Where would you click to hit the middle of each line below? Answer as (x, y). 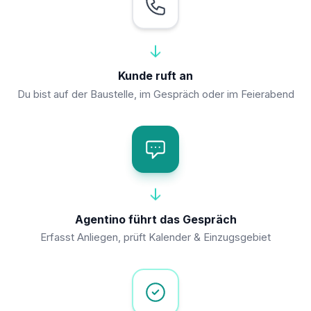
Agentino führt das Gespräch (155, 219)
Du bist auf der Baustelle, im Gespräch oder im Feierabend (155, 94)
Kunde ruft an (155, 76)
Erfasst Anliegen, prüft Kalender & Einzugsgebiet (155, 238)
